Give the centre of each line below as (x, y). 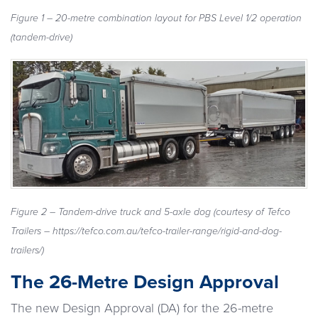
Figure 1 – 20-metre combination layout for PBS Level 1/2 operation (156, 18)
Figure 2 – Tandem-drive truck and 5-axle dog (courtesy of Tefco (150, 212)
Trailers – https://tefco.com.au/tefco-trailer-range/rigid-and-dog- (146, 231)
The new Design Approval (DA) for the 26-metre (142, 308)
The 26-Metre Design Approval (145, 283)
